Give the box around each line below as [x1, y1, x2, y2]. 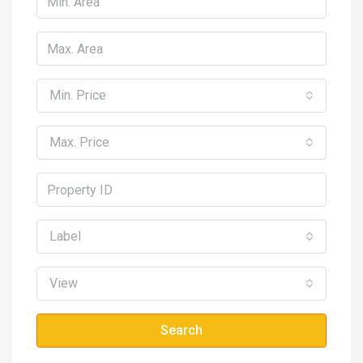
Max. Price [49, 135, 109, 151]
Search [160, 322, 203, 339]
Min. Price [49, 88, 106, 104]
